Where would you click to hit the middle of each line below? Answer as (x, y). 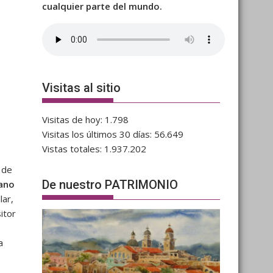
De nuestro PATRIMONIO (110, 184)
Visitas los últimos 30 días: (98, 134)
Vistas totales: (73, 149)
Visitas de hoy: (73, 120)
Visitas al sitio (81, 88)
